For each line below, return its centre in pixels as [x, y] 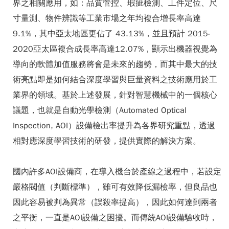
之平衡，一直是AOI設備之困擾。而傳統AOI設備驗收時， [115, 218]
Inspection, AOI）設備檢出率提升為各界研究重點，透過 [114, 126]
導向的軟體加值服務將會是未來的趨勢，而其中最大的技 [115, 64]
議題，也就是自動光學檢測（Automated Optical [100, 110]
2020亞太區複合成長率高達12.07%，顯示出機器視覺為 [115, 49]
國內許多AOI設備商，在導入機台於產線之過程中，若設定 [117, 172]
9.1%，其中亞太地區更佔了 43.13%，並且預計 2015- [112, 34]
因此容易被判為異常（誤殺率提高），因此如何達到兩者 [115, 202]
